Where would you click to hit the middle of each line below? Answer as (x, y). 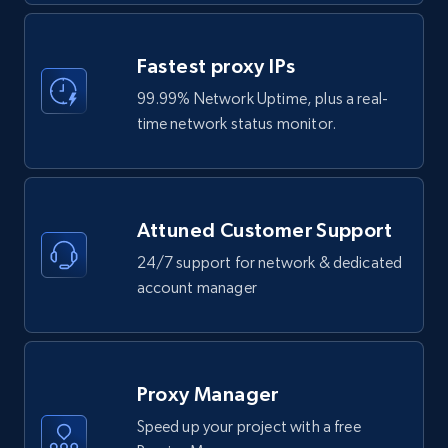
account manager (196, 287)
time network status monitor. (236, 123)
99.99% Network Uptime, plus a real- (262, 98)
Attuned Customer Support (264, 229)
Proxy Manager (207, 393)
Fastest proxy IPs (216, 65)
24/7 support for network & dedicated (269, 262)
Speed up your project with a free (248, 426)
